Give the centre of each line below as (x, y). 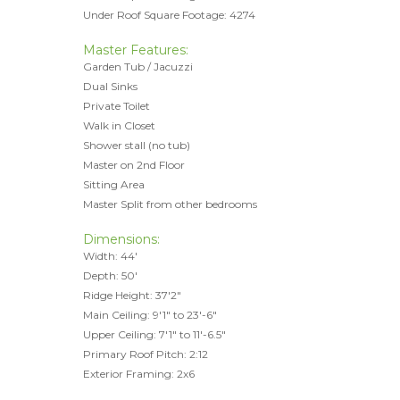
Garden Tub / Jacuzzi (137, 67)
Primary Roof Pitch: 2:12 (145, 354)
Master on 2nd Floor (133, 165)
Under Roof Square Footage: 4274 (169, 15)
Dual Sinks (110, 86)
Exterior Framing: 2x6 (138, 374)
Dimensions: (121, 239)
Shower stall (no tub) (136, 145)
